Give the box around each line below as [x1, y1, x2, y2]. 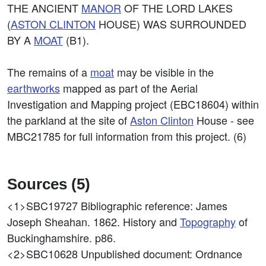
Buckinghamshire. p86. [7, 230, 116, 245]
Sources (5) [7, 176, 90, 192]
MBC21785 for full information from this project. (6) [7, 128, 246, 144]
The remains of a [7, 64, 90, 80]
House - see [194, 112, 254, 128]
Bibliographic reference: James [81, 198, 227, 213]
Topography [180, 214, 236, 229]
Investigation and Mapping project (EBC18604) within [7, 96, 259, 112]
